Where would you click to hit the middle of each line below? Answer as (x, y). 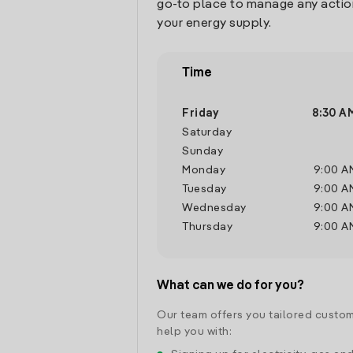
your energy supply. (214, 24)
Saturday (207, 132)
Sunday (203, 151)
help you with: (194, 332)
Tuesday (204, 189)
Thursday (207, 227)
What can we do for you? (230, 286)
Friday (200, 113)
